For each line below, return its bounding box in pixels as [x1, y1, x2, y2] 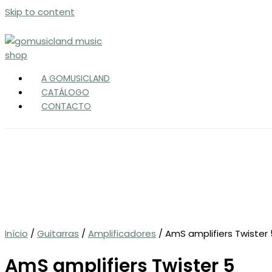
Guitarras [37, 227, 79, 240]
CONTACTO [41, 100, 91, 112]
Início [5, 227, 28, 240]
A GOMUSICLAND [41, 72, 110, 84]
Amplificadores [88, 227, 156, 240]
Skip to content [5, 5, 75, 18]
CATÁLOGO [41, 86, 89, 98]
